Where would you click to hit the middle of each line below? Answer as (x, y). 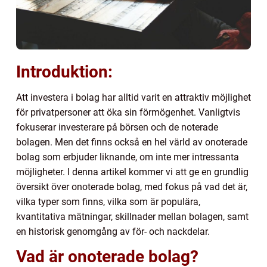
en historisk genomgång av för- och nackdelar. (113, 231)
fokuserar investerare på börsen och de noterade (117, 127)
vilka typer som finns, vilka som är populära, (108, 201)
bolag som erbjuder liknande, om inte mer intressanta (128, 157)
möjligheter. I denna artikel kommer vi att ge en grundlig (132, 172)
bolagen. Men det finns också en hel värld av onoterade (132, 142)
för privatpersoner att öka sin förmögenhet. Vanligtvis (128, 112)
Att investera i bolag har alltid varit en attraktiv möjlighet (133, 97)
